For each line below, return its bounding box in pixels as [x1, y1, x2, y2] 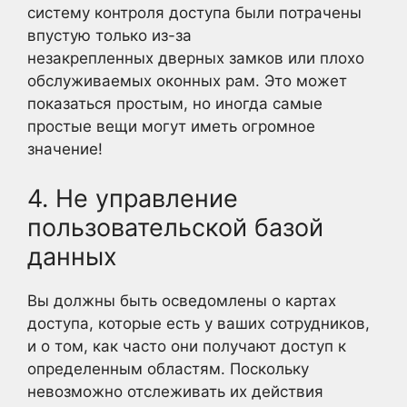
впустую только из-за [27, 26, 192, 45]
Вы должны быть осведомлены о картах [27, 291, 336, 310]
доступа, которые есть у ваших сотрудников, [27, 313, 370, 333]
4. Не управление [27, 183, 238, 213]
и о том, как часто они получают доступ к [27, 336, 346, 355]
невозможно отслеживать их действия [27, 382, 323, 401]
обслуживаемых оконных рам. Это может [27, 72, 347, 90]
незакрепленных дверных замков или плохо [27, 49, 364, 67]
